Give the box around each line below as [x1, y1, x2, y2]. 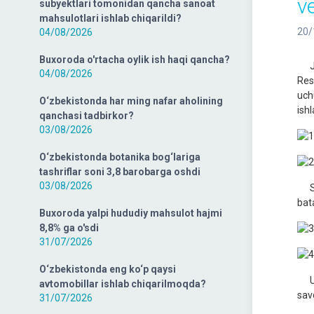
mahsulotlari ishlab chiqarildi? [39, 13, 182, 24]
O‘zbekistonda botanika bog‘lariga [39, 151, 200, 163]
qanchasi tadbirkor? [39, 110, 134, 121]
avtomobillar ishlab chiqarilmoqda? [39, 278, 206, 289]
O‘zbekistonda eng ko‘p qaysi [39, 264, 176, 275]
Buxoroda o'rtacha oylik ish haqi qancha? [39, 54, 230, 65]
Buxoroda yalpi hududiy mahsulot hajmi [39, 207, 222, 219]
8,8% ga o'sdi [39, 222, 99, 233]
